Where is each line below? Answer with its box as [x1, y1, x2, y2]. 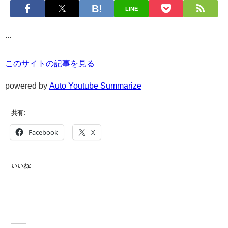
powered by [5, 81, 49, 90]
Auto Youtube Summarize [49, 81, 141, 90]
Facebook [28, 127, 58, 137]
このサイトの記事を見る [5, 59, 95, 68]
